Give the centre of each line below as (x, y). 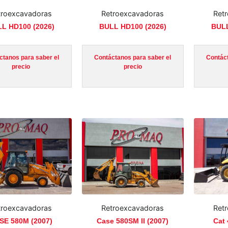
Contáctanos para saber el (133, 58)
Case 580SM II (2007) (133, 221)
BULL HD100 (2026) (133, 26)
